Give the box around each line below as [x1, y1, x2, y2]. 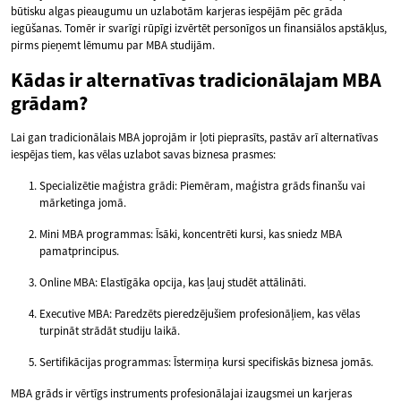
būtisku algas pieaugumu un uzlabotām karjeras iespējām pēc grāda [11, 4, 343, 20]
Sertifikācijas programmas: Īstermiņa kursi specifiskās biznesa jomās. [39, 354, 373, 371]
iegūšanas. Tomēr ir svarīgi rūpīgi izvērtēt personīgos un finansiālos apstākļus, [11, 21, 387, 37]
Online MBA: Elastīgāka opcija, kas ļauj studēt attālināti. [39, 275, 306, 291]
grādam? [11, 90, 88, 116]
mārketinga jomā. [39, 195, 126, 211]
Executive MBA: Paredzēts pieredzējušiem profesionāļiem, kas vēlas [39, 306, 360, 322]
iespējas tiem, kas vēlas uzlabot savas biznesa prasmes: [11, 147, 276, 163]
